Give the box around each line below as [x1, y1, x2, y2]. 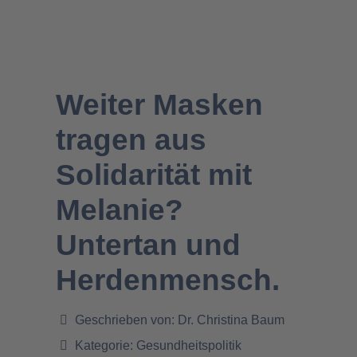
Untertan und [56, 229, 241, 261]
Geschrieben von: [72, 313, 178, 327]
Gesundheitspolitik [136, 339, 241, 352]
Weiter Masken [56, 88, 263, 121]
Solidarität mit [56, 159, 252, 191]
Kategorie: [72, 339, 136, 352]
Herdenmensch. [56, 264, 280, 296]
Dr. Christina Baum [178, 313, 284, 327]
